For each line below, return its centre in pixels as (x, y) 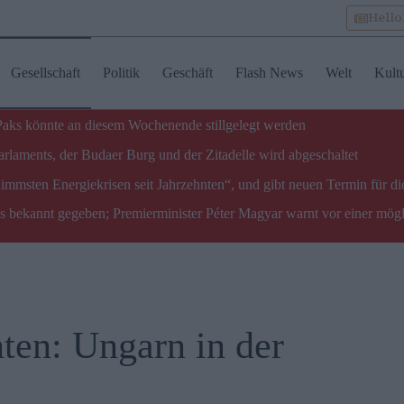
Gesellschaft (45, 73)
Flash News (269, 73)
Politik (121, 73)
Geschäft (187, 73)
